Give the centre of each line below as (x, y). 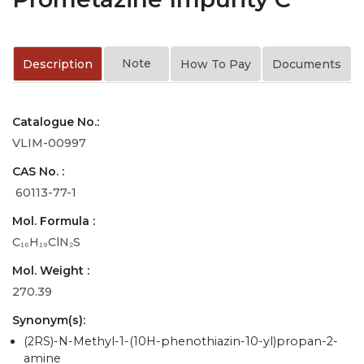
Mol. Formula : (54, 221)
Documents (307, 64)
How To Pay (216, 64)
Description (58, 64)
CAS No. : (38, 171)
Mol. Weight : (51, 270)
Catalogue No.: (56, 121)
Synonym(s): (49, 320)
